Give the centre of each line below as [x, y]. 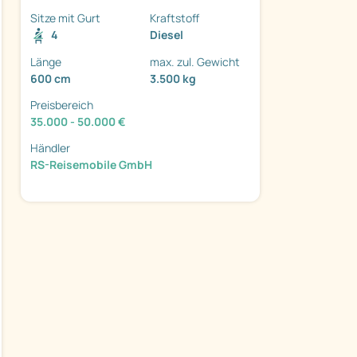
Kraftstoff [175, 18]
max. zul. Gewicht [195, 62]
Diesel [167, 35]
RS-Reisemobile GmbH [91, 165]
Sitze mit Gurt [65, 18]
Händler [50, 148]
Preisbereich [62, 105]
